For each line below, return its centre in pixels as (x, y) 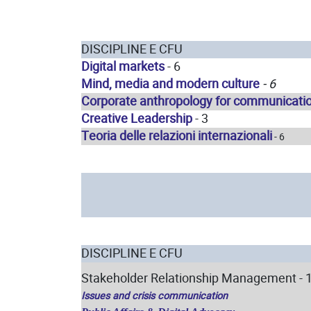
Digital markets (123, 66)
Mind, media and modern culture (170, 84)
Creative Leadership (137, 118)
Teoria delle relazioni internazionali (177, 136)
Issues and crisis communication (154, 296)
